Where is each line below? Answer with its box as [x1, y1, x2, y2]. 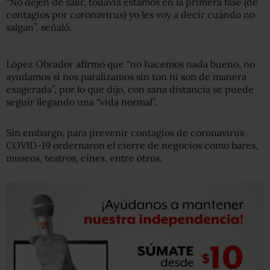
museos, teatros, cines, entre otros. [6, 152, 162, 164]
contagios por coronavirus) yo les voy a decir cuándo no [6, 8, 255, 20]
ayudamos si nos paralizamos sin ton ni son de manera [6, 71, 246, 83]
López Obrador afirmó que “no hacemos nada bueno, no [6, 58, 255, 70]
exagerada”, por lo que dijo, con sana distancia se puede [6, 83, 254, 95]
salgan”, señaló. [6, 21, 72, 33]
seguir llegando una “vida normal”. [6, 96, 157, 108]
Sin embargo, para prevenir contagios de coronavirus [6, 127, 244, 139]
